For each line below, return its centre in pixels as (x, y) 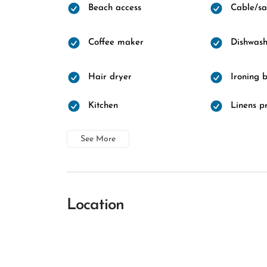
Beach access (115, 8)
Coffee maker (116, 43)
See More (98, 139)
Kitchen (103, 106)
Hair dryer (110, 77)
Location (95, 205)
